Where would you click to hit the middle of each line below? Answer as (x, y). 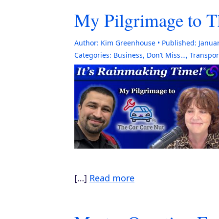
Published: (179, 43)
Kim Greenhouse (128, 43)
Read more (112, 178)
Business (128, 55)
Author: (87, 43)
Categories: (93, 55)
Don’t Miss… (166, 55)
